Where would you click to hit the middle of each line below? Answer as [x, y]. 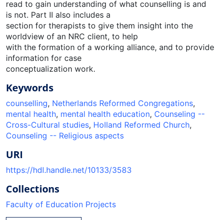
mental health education [105, 114]
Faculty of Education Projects [61, 204]
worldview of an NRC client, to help [72, 36]
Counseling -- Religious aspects [65, 135]
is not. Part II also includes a [58, 14]
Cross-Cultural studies [47, 124]
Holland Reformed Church [141, 124]
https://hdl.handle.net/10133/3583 [69, 170]
